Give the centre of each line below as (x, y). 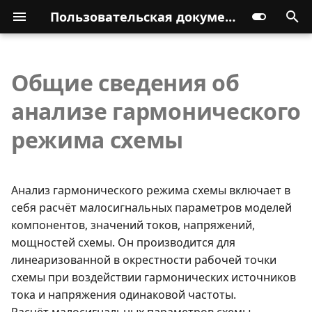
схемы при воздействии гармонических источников (154, 277)
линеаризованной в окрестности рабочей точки (144, 260)
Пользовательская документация (230, 17)
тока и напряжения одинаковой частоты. (124, 295)
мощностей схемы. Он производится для (123, 242)
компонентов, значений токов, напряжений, (133, 225)
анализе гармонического (156, 111)
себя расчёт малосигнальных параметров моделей (151, 208)
